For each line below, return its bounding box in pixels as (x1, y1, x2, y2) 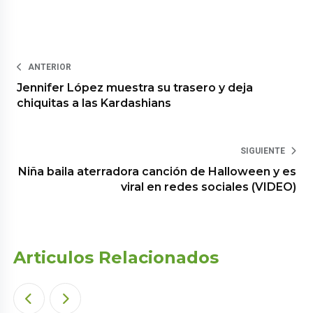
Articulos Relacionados (13, 247, 219, 268)
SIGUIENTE (240, 145, 285, 156)
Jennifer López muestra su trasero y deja (17, 80, 254, 94)
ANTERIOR (28, 61, 72, 72)
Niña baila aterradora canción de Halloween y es (17, 164, 296, 178)
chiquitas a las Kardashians (17, 96, 172, 110)
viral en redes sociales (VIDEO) (120, 180, 296, 194)
